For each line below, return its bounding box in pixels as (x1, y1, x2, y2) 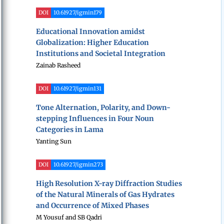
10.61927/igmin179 (53, 9, 102, 16)
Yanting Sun (36, 137, 71, 145)
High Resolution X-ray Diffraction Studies (36, 179, 182, 188)
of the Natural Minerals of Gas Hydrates (36, 190, 174, 199)
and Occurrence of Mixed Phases (36, 201, 149, 210)
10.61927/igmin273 (53, 161, 103, 168)
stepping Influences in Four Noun (36, 114, 154, 123)
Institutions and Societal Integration (36, 49, 165, 58)
